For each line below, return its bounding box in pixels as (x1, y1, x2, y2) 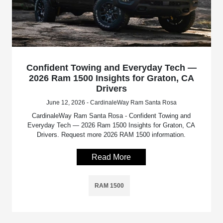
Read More (92, 153, 131, 161)
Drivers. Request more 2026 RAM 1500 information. (37, 131, 186, 138)
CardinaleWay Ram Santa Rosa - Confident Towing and (32, 112, 191, 119)
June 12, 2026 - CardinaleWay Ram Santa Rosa (46, 99, 177, 106)
